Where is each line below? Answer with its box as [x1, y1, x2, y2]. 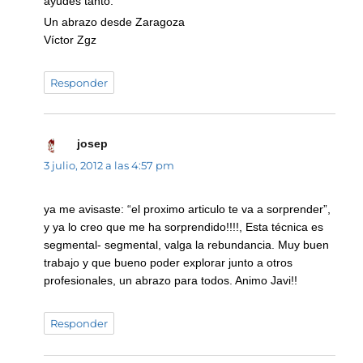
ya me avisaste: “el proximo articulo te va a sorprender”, [44, 203, 331, 216]
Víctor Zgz [44, 32, 97, 46]
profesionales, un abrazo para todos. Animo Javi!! [44, 274, 298, 288]
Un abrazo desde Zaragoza [44, 15, 186, 28]
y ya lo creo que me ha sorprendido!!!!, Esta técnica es [44, 220, 324, 234]
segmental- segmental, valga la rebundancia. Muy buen [44, 238, 330, 252]
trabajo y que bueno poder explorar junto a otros [44, 256, 293, 270]
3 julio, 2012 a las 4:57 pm [44, 158, 175, 172]
